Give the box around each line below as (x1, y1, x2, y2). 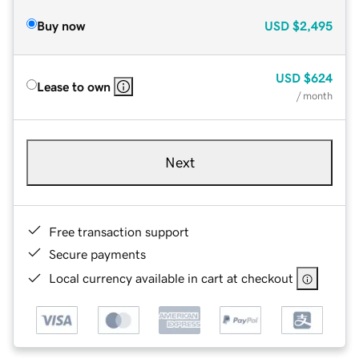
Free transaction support (49, 224, 189, 238)
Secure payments (49, 247, 146, 260)
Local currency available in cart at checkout (49, 271, 293, 284)
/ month (296, 90, 333, 101)
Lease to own (37, 79, 111, 93)
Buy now (37, 18, 85, 32)
